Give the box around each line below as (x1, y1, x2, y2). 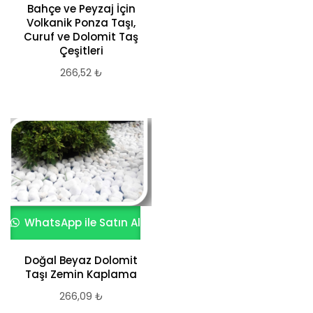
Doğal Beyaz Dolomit (24, 253, 138, 268)
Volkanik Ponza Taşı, (27, 15, 136, 30)
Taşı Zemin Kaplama (25, 267, 137, 282)
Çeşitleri (59, 43, 103, 58)
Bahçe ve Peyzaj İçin (27, 1, 136, 16)
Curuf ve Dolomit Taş (24, 29, 138, 44)
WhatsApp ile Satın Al (22, 215, 141, 231)
